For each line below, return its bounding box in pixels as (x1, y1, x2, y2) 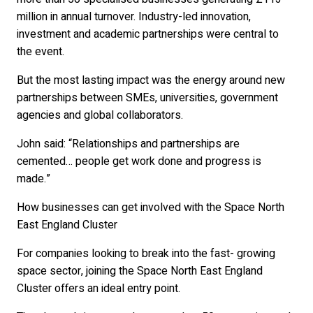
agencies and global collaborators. (17, 106, 183, 124)
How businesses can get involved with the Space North (17, 198, 284, 216)
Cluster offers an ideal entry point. (17, 279, 180, 297)
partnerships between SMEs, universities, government (17, 89, 278, 106)
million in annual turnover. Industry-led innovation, (17, 8, 251, 25)
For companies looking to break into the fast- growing (17, 245, 275, 262)
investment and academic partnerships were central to (17, 25, 279, 43)
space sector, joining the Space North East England (17, 262, 263, 279)
